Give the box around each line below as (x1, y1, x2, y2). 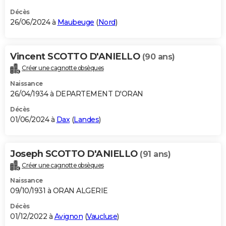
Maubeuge (57, 17, 94, 27)
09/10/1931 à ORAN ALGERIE (10, 186, 108, 196)
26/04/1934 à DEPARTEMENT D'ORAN (10, 89, 143, 98)
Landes (74, 115, 99, 124)
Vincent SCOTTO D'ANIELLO (10, 50, 142, 62)
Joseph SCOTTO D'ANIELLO (10, 148, 140, 159)
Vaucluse (87, 212, 117, 221)
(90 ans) (142, 51, 175, 62)
